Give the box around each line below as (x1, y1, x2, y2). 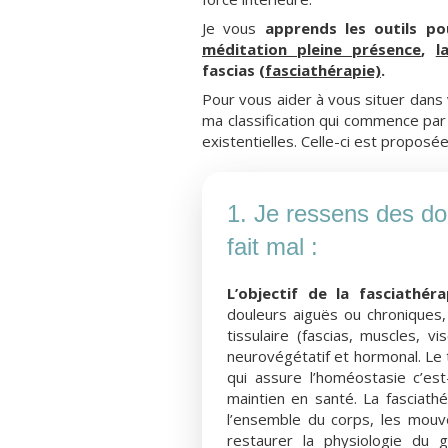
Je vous (202, 17, 265, 38)
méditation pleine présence (202, 38, 422, 59)
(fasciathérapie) (259, 59, 381, 80)
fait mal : (227, 232, 318, 260)
